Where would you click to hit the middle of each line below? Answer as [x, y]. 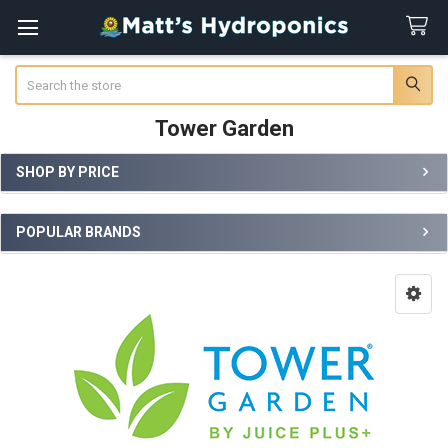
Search [34, 74]
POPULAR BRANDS [78, 232]
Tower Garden [224, 128]
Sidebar [47, 193]
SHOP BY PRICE [67, 171]
